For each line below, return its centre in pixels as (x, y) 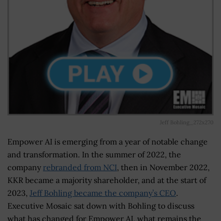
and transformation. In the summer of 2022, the (94, 154)
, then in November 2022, (163, 167)
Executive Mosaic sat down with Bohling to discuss (101, 205)
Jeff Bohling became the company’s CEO (103, 193)
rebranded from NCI (80, 167)
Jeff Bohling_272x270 (187, 122)
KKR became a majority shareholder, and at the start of (107, 180)
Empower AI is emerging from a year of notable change (108, 141)
